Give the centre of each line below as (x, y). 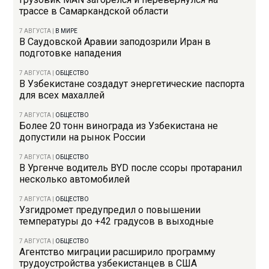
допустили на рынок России (83, 138)
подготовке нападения (71, 53)
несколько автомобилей (75, 180)
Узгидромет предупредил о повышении (110, 210)
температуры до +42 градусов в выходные (117, 222)
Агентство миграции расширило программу (118, 252)
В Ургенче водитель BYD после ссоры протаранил (131, 168)
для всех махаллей (62, 95)
